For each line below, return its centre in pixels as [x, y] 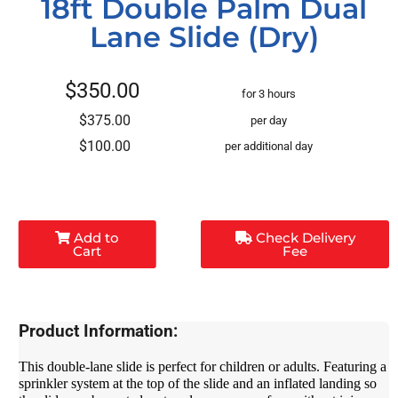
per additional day [269, 147]
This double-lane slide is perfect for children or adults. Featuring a [203, 366]
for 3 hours [269, 94]
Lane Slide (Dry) [204, 37]
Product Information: [99, 332]
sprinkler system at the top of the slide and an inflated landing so [198, 383]
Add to [95, 238]
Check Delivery [303, 238]
